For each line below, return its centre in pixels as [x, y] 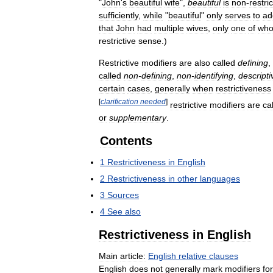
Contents [126, 140]
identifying [214, 76]
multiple [169, 28]
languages [220, 178]
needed [153, 101]
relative [193, 256]
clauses [224, 256]
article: [133, 256]
